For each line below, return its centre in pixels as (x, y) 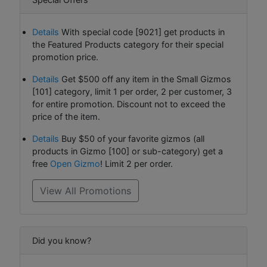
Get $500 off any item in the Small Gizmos (145, 79)
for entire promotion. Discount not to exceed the (129, 104)
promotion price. (65, 57)
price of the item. (66, 117)
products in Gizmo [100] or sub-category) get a (128, 151)
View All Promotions (86, 191)
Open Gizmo (75, 164)
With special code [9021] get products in (142, 32)
